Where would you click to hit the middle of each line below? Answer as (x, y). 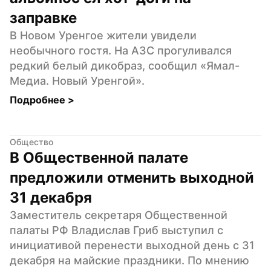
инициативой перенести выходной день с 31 (132, 245)
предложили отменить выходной (132, 177)
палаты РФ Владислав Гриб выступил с (116, 230)
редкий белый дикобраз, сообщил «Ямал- (125, 65)
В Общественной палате (99, 157)
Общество (31, 142)
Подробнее (39, 100)
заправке (43, 18)
